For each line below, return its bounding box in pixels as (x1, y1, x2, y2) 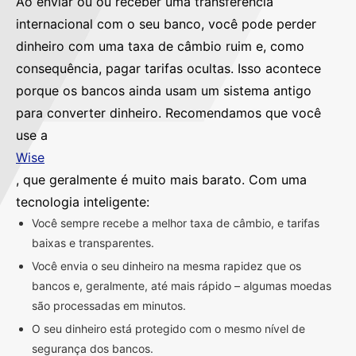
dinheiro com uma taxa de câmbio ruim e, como (16, 37, 304, 54)
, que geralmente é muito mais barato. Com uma (16, 171, 307, 188)
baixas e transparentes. (32, 235, 154, 250)
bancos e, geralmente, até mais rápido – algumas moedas (32, 278, 331, 292)
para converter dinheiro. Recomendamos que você (16, 104, 321, 121)
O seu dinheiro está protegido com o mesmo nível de (32, 321, 305, 335)
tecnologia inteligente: (16, 193, 149, 210)
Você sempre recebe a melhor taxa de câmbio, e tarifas (32, 215, 319, 230)
